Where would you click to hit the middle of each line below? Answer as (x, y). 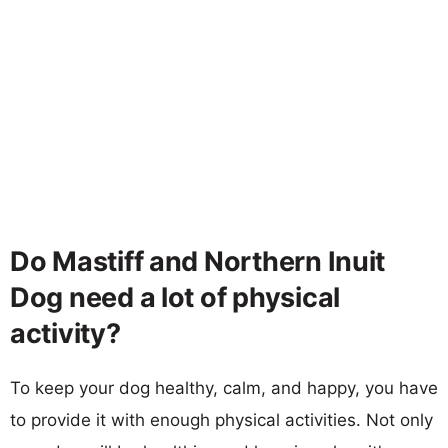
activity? (65, 333)
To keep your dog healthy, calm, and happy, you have (224, 387)
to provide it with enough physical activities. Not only (221, 419)
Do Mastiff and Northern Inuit (198, 261)
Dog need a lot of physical (175, 297)
